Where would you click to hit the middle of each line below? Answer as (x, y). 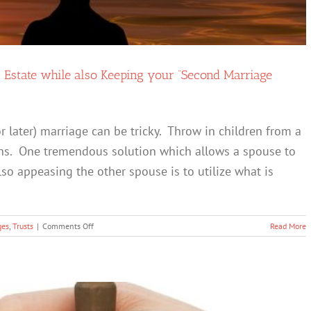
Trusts (23, 226)
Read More (288, 226)
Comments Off (68, 226)
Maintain (109, 292)
